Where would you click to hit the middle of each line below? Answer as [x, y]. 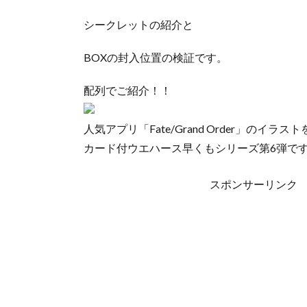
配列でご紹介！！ [127, 90]
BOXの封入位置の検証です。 [156, 57]
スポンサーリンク [254, 184]
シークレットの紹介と [138, 24]
